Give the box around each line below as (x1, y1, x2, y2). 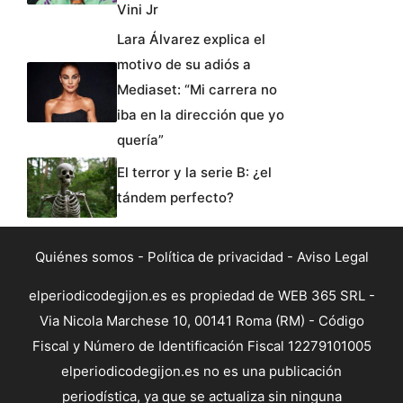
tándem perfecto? (117, 189, 234, 207)
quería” (117, 131, 164, 149)
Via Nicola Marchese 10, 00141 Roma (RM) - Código (39, 311, 364, 329)
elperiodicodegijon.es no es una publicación (61, 362, 342, 380)
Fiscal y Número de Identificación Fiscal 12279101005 (31, 336, 372, 354)
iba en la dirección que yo (117, 106, 284, 124)
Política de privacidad (147, 247, 283, 265)
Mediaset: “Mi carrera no (117, 81, 277, 99)
